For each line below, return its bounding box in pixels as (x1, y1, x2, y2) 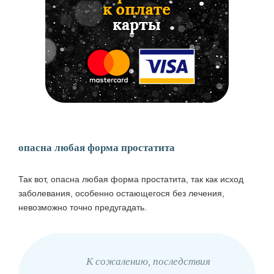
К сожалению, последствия (86, 256, 210, 268)
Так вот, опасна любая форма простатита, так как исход (18, 174, 243, 185)
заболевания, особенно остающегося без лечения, (18, 188, 224, 199)
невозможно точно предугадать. (18, 202, 147, 213)
